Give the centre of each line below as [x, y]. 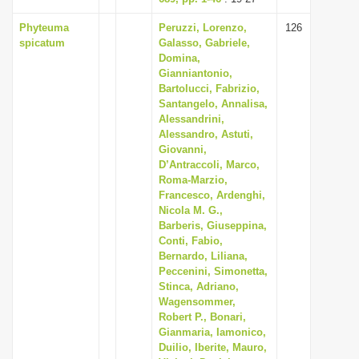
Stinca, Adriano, [199, 286]
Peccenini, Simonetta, [213, 271]
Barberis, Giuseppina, [213, 226]
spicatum [42, 43]
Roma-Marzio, [193, 180]
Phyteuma [44, 28]
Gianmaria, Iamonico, [212, 332]
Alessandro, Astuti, [206, 134]
